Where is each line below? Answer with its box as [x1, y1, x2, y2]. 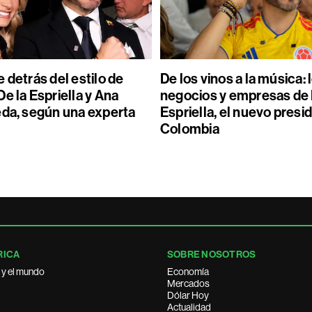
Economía [167, 266, 209, 277]
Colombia [159, 120, 219, 137]
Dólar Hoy [167, 290, 209, 301]
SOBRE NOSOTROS [167, 249, 256, 260]
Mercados [167, 278, 210, 289]
